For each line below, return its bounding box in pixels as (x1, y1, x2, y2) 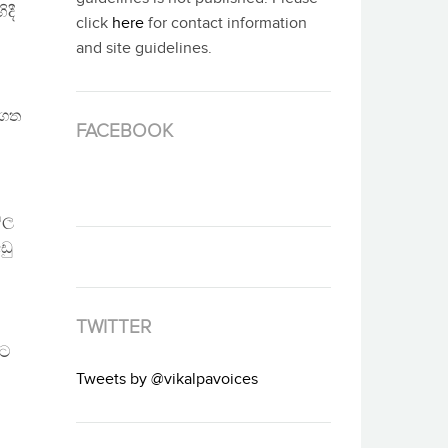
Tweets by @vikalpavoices (76, 370, 258, 390)
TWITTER (76, 316, 151, 339)
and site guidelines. (76, 39, 212, 59)
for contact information (144, 14, 307, 34)
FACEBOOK (76, 120, 173, 143)
